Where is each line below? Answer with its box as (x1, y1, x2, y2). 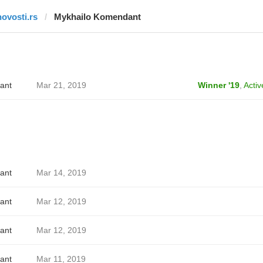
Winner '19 (197, 80, 240, 90)
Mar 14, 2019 (36, 168, 86, 177)
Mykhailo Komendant (53, 12, 141, 22)
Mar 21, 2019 (36, 80, 86, 90)
